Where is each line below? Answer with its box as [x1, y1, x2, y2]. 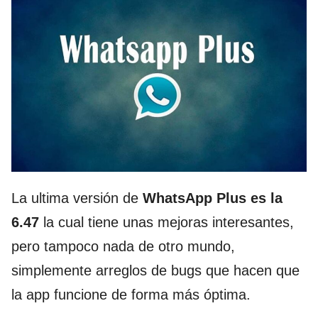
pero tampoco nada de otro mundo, [11, 238, 235, 255]
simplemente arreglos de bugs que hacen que [11, 263, 300, 279]
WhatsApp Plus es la [143, 190, 283, 207]
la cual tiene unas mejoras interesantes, [39, 214, 294, 231]
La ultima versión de [11, 190, 143, 207]
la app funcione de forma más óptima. [11, 287, 251, 303]
